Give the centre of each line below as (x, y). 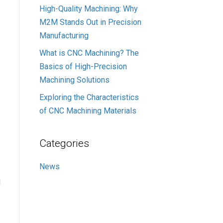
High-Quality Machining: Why (88, 8)
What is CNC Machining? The (89, 53)
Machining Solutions (74, 80)
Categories (64, 143)
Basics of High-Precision (83, 66)
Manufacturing (64, 35)
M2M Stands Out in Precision (90, 22)
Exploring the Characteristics (89, 97)
